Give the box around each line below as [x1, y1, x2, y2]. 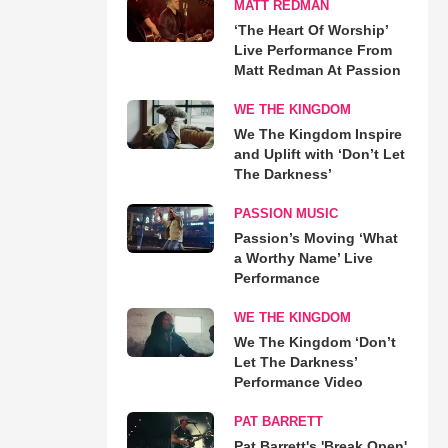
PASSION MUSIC [233, 205, 338, 221]
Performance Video [233, 373, 363, 390]
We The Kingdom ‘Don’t [233, 333, 396, 350]
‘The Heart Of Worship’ [233, 21, 388, 38]
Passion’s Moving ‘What [233, 229, 398, 246]
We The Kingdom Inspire [233, 125, 402, 142]
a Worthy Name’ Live [233, 249, 373, 266]
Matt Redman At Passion [233, 61, 401, 78]
